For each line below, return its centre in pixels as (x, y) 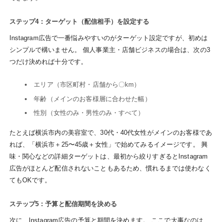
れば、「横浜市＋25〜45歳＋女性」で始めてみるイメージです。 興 (108, 144)
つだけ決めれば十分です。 (48, 62)
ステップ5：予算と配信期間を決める (63, 204)
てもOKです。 (30, 180)
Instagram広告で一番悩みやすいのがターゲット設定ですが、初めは (109, 38)
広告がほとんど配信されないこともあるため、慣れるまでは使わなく (110, 168)
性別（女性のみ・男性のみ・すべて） (89, 113)
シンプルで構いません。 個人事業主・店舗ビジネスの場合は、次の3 (110, 50)
